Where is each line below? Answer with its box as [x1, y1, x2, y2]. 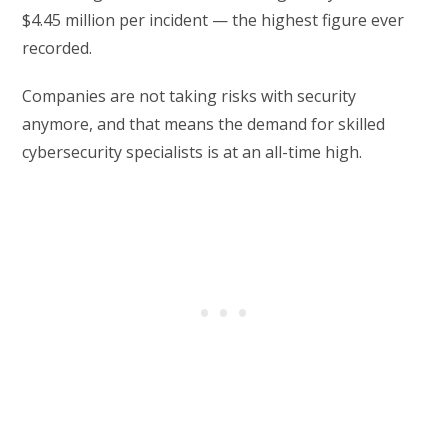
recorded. [22, 37, 93, 60]
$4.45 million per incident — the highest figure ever [22, 9, 405, 32]
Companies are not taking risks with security [22, 85, 357, 108]
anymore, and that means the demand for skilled [22, 113, 386, 136]
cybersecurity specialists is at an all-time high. [22, 141, 363, 164]
